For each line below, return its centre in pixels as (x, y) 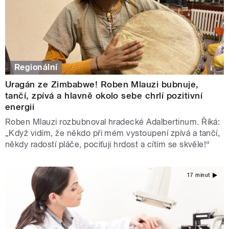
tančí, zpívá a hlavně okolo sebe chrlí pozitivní (104, 96)
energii (20, 107)
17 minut (198, 175)
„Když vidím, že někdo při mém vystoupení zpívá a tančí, (113, 133)
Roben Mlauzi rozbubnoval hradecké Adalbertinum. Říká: (113, 122)
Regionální (36, 67)
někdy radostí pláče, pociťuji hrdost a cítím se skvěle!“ (108, 145)
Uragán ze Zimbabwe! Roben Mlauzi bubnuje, (102, 85)
